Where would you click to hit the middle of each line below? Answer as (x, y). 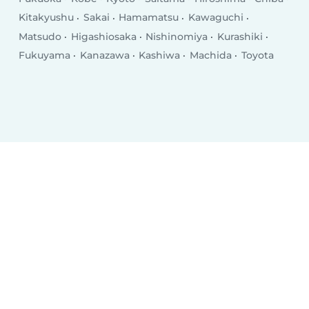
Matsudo (40, 36)
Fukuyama (45, 55)
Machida (210, 55)
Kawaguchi (216, 18)
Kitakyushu (47, 18)
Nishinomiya (177, 36)
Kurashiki (240, 36)
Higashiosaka (103, 36)
